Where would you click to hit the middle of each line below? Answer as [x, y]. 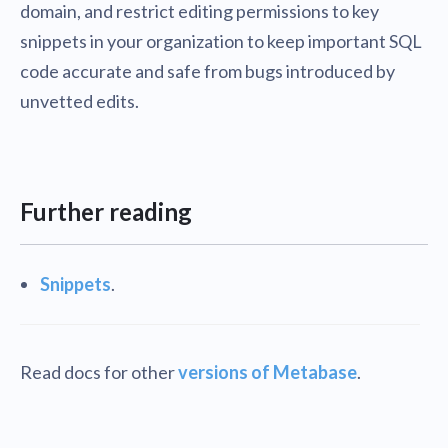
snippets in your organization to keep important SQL [221, 41]
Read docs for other [99, 372]
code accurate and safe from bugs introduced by [207, 71]
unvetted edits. [79, 101]
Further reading [106, 212]
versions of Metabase [267, 372]
